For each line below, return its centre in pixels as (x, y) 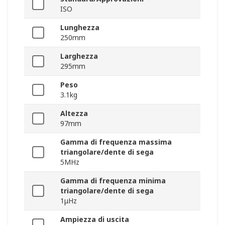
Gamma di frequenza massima (116, 142)
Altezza (74, 114)
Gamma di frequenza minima (113, 181)
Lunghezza (80, 28)
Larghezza (79, 56)
